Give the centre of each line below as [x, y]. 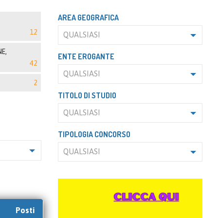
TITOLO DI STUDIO [87, 95]
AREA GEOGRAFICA [88, 18]
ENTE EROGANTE [86, 56]
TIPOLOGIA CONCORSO [94, 134]
